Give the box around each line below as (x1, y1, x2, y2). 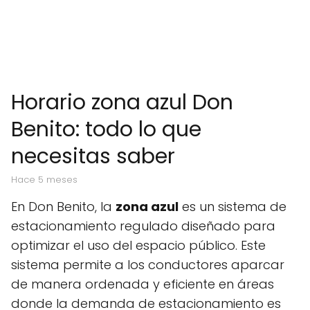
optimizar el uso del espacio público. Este (11, 237, 266, 254)
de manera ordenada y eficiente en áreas (11, 275, 274, 293)
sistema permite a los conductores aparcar (11, 256, 284, 273)
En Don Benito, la (11, 198, 116, 215)
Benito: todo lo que (11, 115, 201, 144)
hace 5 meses (17, 173, 77, 186)
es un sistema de (179, 198, 286, 215)
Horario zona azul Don (11, 88, 233, 117)
